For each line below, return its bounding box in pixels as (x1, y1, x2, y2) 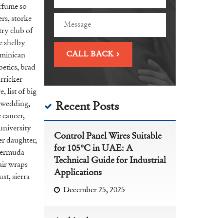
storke (11, 15, 32, 23)
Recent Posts (55, 101, 119, 113)
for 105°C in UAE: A (54, 144, 133, 154)
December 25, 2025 (63, 186, 125, 195)
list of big (7, 88, 36, 96)
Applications (54, 168, 102, 178)
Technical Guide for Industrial (54, 156, 166, 166)
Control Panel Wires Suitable (54, 132, 162, 142)
